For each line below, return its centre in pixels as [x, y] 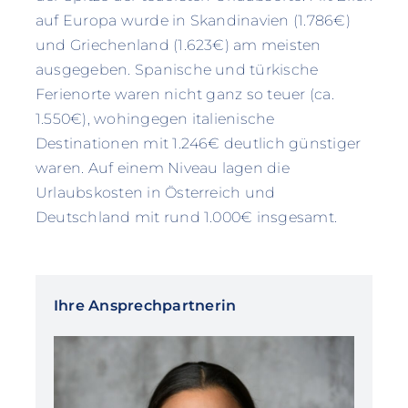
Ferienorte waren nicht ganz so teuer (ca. [184, 95]
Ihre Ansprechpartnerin [145, 306]
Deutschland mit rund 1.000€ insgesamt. [186, 218]
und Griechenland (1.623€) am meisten [178, 46]
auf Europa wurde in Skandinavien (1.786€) [193, 21]
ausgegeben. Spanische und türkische [177, 70]
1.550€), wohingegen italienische [155, 119]
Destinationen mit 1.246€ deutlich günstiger [198, 144]
